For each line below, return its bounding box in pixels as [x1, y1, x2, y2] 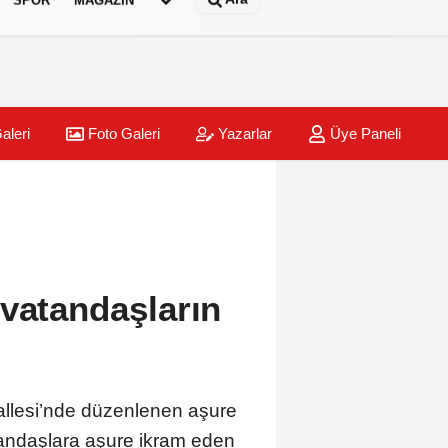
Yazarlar [213, 125, 272, 143]
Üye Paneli [325, 125, 401, 143]
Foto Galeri [83, 125, 160, 143]
